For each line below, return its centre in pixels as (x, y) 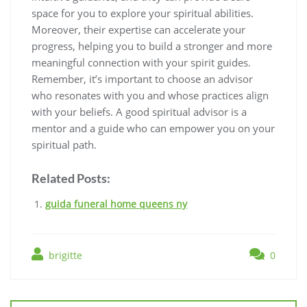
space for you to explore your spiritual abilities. (143, 13)
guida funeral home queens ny (116, 204)
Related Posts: (71, 179)
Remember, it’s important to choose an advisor (142, 79)
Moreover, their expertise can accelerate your (138, 30)
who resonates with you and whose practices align (150, 96)
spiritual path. (64, 145)
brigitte (64, 256)
